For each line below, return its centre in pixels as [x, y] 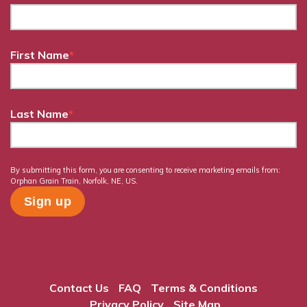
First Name [40, 54]
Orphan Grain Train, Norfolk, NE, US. [74, 181]
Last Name [39, 113]
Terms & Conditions [204, 287]
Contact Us [79, 287]
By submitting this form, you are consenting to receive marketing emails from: [145, 170]
